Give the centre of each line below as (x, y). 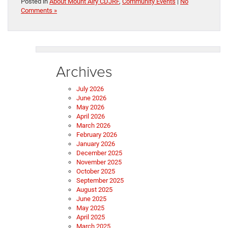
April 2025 (91, 217)
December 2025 (99, 153)
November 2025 (99, 162)
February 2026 (97, 135)
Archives (84, 71)
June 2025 (91, 199)
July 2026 (90, 89)
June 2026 (91, 98)
